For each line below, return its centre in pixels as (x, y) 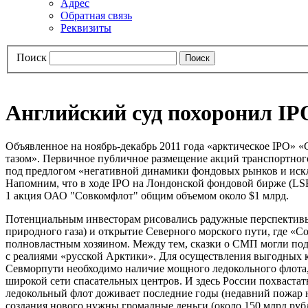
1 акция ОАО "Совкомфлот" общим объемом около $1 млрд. (147, 196)
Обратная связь (96, 15)
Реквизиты (86, 28)
